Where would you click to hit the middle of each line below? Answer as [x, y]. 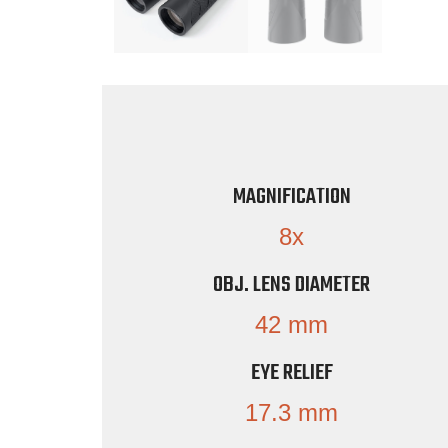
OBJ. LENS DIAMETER [292, 284]
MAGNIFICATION [291, 196]
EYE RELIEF [291, 372]
